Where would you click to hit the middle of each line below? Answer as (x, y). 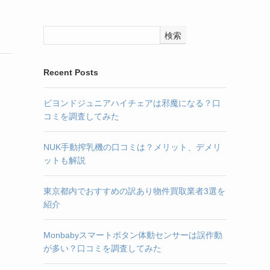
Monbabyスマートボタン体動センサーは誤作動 (133, 235)
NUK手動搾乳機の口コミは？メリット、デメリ (132, 147)
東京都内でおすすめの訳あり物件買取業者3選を (134, 191)
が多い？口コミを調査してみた (102, 248)
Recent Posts (71, 72)
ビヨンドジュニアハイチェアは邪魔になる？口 (132, 103)
